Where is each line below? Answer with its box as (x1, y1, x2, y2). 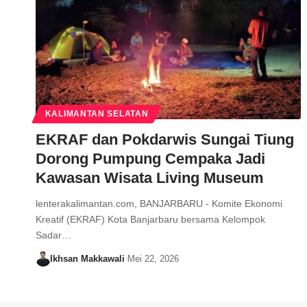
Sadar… (36, 230, 71, 241)
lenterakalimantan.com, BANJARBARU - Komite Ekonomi (36, 198, 282, 210)
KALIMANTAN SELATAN (45, 110, 149, 119)
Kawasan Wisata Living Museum (36, 169, 264, 187)
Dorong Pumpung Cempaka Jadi (36, 150, 265, 168)
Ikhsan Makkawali (49, 254, 125, 265)
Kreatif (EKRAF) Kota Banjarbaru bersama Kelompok (36, 214, 265, 225)
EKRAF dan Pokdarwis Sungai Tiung (36, 131, 294, 149)
